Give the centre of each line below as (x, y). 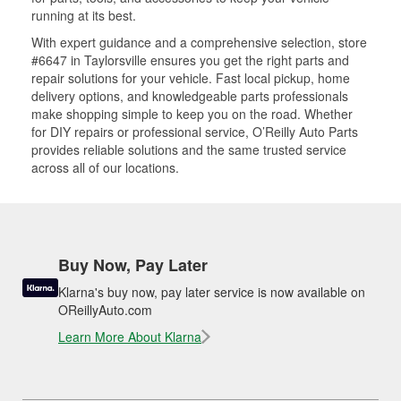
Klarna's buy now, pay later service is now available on (212, 291)
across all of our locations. (105, 167)
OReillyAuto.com (105, 309)
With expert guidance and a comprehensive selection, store (199, 42)
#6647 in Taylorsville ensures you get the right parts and (190, 60)
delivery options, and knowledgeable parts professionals (190, 95)
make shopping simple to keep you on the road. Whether (192, 113)
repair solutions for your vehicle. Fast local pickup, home (191, 77)
